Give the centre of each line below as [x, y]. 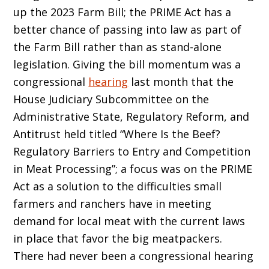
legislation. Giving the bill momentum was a [127, 65]
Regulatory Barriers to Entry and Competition [132, 152]
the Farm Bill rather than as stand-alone [118, 47]
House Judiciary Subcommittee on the [111, 99]
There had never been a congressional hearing [134, 256]
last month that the [181, 82]
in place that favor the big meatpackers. [118, 239]
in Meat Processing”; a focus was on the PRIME [133, 169]
